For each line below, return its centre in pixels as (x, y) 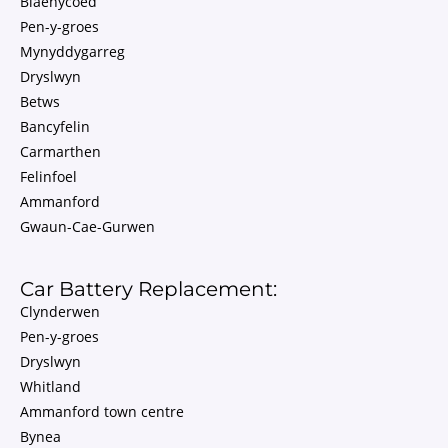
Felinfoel (48, 176)
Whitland (50, 386)
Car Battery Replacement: (148, 289)
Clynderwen (60, 311)
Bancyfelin (55, 126)
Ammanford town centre (102, 411)
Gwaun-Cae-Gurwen (87, 226)
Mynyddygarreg (72, 51)
